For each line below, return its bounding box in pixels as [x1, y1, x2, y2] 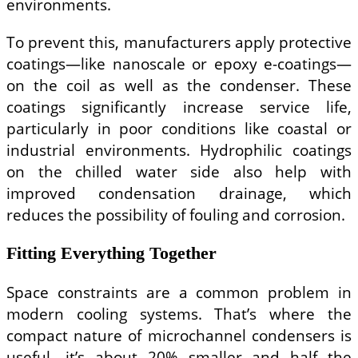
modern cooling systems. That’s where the [6, 303, 352, 325]
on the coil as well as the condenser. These [6, 74, 352, 96]
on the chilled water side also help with [6, 160, 352, 182]
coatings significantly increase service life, [6, 95, 352, 117]
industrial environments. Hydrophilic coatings [6, 138, 352, 161]
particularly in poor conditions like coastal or [6, 117, 352, 139]
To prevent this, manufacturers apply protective [6, 30, 352, 53]
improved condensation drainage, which [6, 181, 352, 204]
